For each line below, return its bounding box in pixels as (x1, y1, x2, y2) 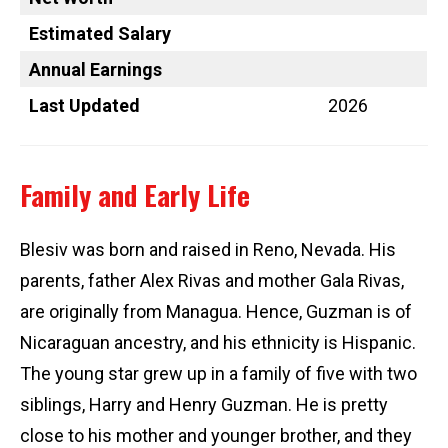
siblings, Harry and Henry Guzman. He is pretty (20, 394, 388, 416)
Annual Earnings (29, 59, 162, 81)
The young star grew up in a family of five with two (20, 363, 417, 385)
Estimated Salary (29, 23, 171, 45)
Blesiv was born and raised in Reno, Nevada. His (20, 239, 396, 261)
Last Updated (29, 95, 140, 117)
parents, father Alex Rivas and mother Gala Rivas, (20, 270, 404, 292)
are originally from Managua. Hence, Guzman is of (20, 301, 412, 323)
